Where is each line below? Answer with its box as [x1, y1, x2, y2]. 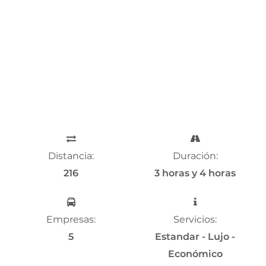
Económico [167, 248, 223, 259]
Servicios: [173, 213, 217, 225]
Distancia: [48, 150, 94, 161]
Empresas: [46, 213, 96, 225]
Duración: [172, 150, 218, 161]
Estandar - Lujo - [155, 230, 235, 242]
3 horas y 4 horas [154, 167, 236, 179]
